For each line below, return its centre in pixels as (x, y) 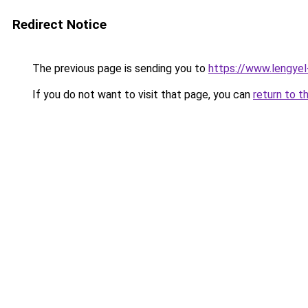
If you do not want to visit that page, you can (141, 95)
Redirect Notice (59, 24)
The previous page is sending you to (119, 68)
